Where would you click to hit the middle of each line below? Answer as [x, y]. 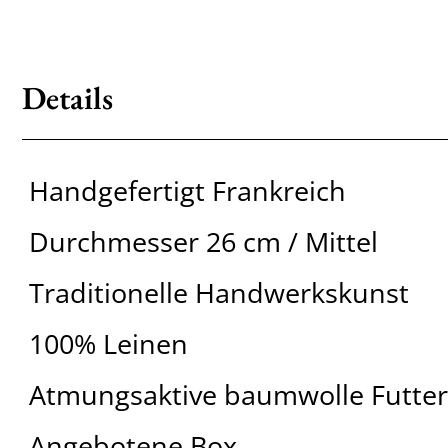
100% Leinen [108, 344]
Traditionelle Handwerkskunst [218, 293]
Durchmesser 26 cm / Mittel [203, 242]
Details [67, 98]
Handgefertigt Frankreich [187, 191]
